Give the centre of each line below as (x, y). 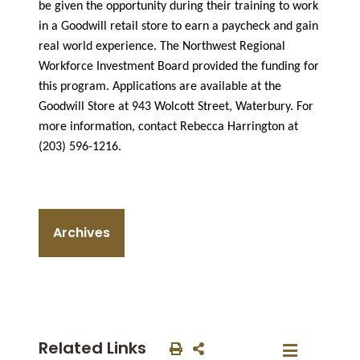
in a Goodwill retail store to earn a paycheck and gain (178, 26)
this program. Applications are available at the (160, 86)
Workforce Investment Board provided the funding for (179, 66)
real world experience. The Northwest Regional (162, 46)
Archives (82, 232)
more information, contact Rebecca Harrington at (168, 127)
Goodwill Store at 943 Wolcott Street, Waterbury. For (176, 106)
